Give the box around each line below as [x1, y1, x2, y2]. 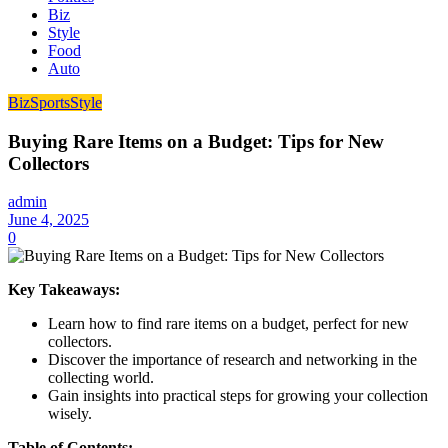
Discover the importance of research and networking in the [48, 351, 417, 369]
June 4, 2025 [8, 211, 89, 229]
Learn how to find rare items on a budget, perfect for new [48, 315, 409, 333]
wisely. [48, 405, 92, 423]
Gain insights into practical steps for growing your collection [48, 387, 428, 405]
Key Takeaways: [8, 281, 120, 299]
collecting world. [48, 369, 154, 387]
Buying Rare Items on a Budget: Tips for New [8, 130, 384, 152]
